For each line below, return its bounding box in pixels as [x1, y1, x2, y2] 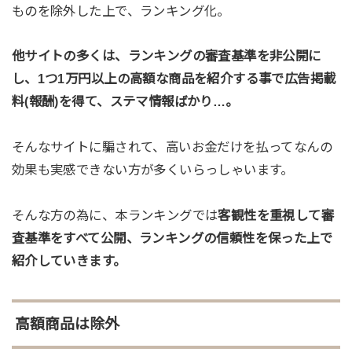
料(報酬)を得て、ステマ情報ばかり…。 [11, 94, 239, 109]
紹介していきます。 [11, 254, 126, 269]
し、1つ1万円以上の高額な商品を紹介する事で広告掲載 [11, 71, 336, 86]
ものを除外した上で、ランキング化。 [11, 3, 230, 18]
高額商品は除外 [14, 315, 119, 332]
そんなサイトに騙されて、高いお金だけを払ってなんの [11, 140, 333, 155]
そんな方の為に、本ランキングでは [11, 208, 218, 223]
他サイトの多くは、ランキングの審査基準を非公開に [11, 49, 321, 64]
